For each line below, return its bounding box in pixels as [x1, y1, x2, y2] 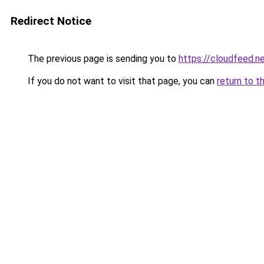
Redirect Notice [11, 14, 91, 28]
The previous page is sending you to [25, 53, 179, 64]
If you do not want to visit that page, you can [25, 75, 217, 87]
